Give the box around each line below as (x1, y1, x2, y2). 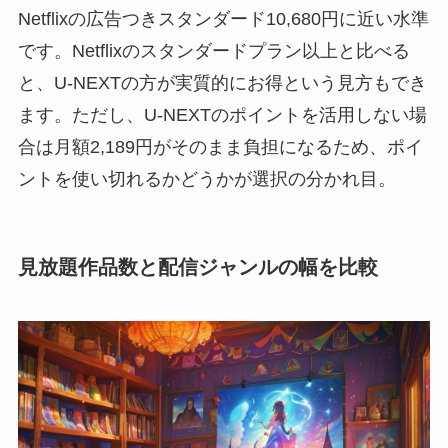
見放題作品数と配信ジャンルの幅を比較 (17, 256, 378, 279)
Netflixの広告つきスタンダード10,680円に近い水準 (17, 9, 429, 30)
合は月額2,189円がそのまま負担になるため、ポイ (17, 137, 423, 158)
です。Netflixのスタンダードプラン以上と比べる (17, 41, 410, 62)
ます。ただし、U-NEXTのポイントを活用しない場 (17, 105, 427, 126)
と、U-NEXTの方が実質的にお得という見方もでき (17, 73, 427, 94)
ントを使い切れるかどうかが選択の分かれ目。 (17, 169, 396, 190)
